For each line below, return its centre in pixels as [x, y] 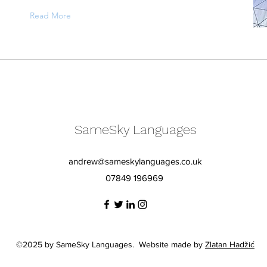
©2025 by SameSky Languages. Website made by [111, 244]
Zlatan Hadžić [230, 244]
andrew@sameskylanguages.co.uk [135, 161]
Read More [50, 15]
